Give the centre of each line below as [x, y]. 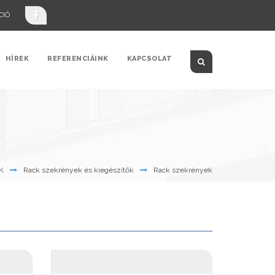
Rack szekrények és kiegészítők [79, 170]
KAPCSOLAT [149, 59]
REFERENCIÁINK [78, 59]
